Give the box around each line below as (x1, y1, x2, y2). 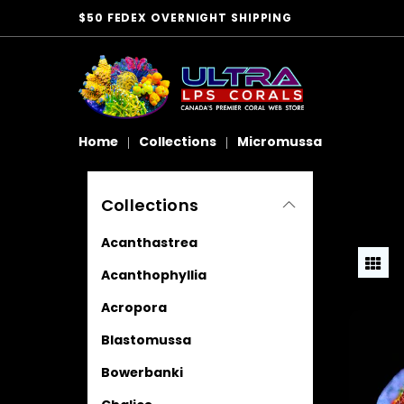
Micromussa (237, 132, 322, 151)
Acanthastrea (101, 233, 197, 252)
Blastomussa (101, 330, 191, 349)
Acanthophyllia (101, 265, 207, 284)
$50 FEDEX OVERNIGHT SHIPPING (78, 10, 293, 25)
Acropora (101, 298, 167, 317)
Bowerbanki (101, 363, 183, 381)
